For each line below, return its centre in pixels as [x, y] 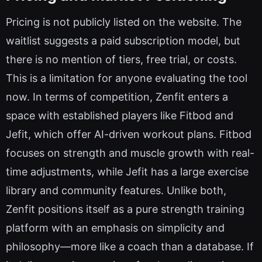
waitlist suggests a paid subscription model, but [123, 41]
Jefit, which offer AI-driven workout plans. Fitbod [129, 135]
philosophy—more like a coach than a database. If [130, 247]
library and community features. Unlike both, [116, 191]
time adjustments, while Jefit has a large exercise [127, 172]
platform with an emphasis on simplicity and [115, 228]
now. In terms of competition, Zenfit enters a [117, 97]
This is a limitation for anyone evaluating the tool [127, 78]
